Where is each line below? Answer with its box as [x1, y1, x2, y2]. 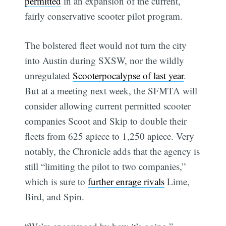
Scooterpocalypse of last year [73, 69, 184, 82]
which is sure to [25, 175, 88, 188]
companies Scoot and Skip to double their [25, 115, 187, 128]
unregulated [25, 69, 73, 82]
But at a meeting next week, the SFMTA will [25, 84, 198, 97]
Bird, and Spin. [25, 190, 85, 203]
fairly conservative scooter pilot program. [25, 9, 183, 22]
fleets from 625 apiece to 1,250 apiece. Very [25, 130, 195, 143]
